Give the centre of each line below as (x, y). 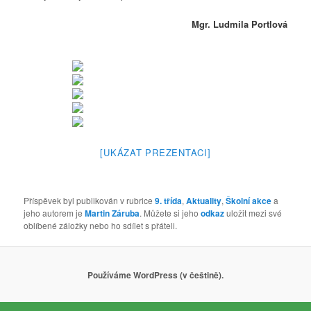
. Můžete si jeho (170, 212)
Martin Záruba (112, 213)
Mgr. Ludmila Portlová (239, 24)
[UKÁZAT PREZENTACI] (155, 152)
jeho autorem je (54, 212)
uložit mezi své (253, 212)
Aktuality (204, 200)
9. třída (169, 200)
